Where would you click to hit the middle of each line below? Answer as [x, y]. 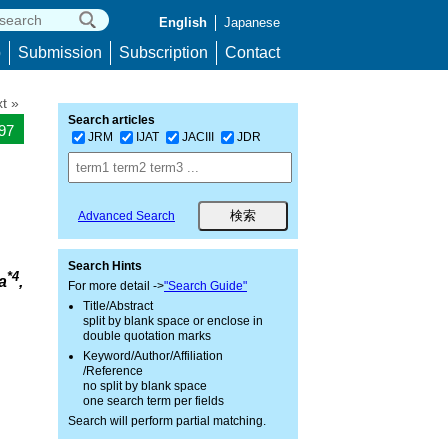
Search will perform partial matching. [167, 421]
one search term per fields [153, 401]
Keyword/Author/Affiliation [153, 356]
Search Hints [105, 266]
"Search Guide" [205, 286]
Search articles [111, 120]
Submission [60, 52]
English [183, 22]
